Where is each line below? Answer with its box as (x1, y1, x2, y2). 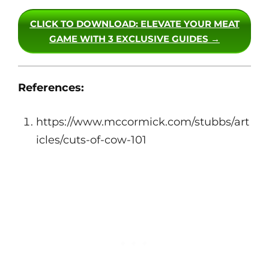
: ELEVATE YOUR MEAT (135, 18, 240, 30)
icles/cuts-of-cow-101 (36, 133, 147, 147)
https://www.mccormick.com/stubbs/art (36, 115, 249, 129)
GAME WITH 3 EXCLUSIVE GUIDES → (49, 33, 220, 45)
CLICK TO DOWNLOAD (29, 18, 136, 30)
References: (18, 81, 84, 95)
